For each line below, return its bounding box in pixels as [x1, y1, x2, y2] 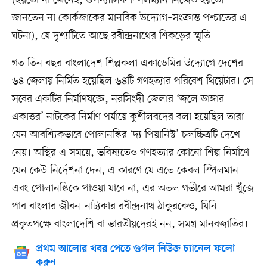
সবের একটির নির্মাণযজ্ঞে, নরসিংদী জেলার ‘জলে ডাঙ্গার [11, 92, 224, 107]
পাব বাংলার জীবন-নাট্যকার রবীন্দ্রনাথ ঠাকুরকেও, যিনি [11, 199, 217, 214]
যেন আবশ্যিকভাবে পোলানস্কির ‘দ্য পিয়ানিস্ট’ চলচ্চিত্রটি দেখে [11, 128, 240, 142]
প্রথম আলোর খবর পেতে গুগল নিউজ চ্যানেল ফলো [35, 243, 235, 256]
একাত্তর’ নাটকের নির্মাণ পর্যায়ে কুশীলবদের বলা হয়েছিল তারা [11, 110, 244, 125]
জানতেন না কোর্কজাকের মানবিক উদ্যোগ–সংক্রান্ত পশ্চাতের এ [11, 11, 247, 26]
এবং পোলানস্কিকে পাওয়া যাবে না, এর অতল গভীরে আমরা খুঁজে [11, 181, 254, 196]
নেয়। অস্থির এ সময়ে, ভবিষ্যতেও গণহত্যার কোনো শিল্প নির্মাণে [11, 145, 249, 160]
